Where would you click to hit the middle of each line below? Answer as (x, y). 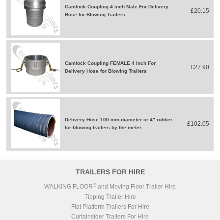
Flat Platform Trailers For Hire (110, 207)
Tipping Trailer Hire (110, 197)
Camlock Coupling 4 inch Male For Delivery (117, 6)
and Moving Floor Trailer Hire (136, 187)
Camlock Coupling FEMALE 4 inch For (110, 63)
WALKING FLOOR (69, 187)
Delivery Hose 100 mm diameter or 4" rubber (119, 119)
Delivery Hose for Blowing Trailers (106, 71)
